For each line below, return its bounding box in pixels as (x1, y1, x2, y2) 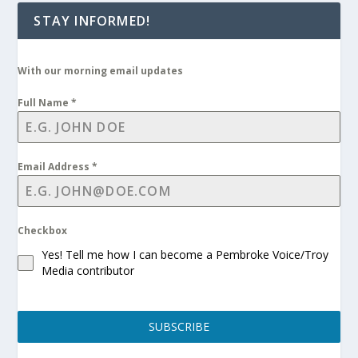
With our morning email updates (18, 64, 184, 78)
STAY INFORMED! (34, 12, 151, 30)
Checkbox (18, 224, 68, 238)
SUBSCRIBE (149, 319, 209, 335)
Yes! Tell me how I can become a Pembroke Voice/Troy (42, 247, 329, 263)
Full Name (18, 96, 72, 110)
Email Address (18, 160, 93, 174)
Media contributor (42, 263, 135, 279)
